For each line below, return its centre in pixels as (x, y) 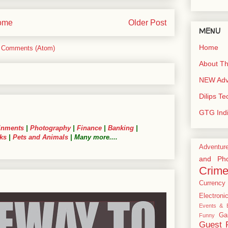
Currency (212, 183)
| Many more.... (93, 137)
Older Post (147, 22)
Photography (50, 128)
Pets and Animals (40, 137)
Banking (121, 128)
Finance (89, 128)
